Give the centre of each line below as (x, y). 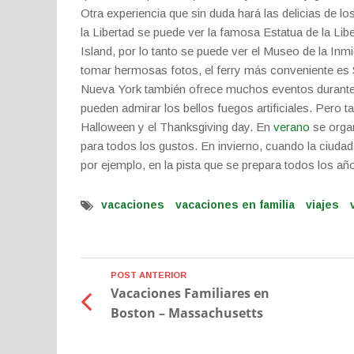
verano (292, 127)
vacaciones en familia (235, 204)
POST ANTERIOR (148, 275)
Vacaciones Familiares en (190, 293)
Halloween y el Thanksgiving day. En (177, 127)
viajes (322, 204)
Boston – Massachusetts (186, 313)
